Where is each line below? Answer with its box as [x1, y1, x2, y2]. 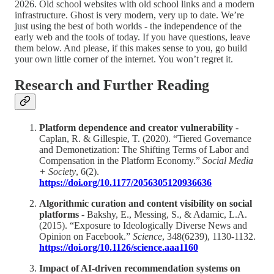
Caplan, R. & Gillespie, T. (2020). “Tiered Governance [39, 133, 251, 144]
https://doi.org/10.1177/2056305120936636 [39, 177, 212, 188]
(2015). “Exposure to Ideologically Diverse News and [39, 220, 247, 231]
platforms [39, 209, 79, 220]
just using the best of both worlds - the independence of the [15, 21, 242, 32]
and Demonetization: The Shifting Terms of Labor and [39, 144, 249, 155]
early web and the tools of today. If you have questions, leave [15, 32, 250, 43]
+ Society [39, 166, 76, 177]
